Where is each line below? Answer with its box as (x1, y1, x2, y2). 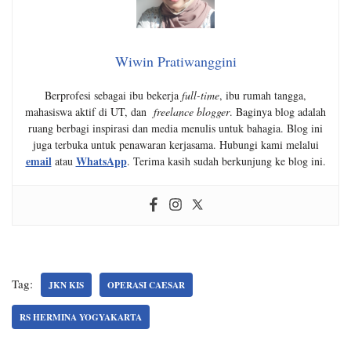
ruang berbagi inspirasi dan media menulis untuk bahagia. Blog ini (28, 121, 323, 136)
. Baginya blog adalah (230, 104, 326, 120)
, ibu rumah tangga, (219, 88, 306, 103)
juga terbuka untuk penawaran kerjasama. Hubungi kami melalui (32, 137, 319, 153)
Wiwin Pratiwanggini (114, 52, 237, 71)
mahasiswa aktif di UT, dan (25, 104, 154, 120)
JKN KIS (49, 278, 84, 292)
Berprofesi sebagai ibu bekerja (45, 88, 182, 103)
